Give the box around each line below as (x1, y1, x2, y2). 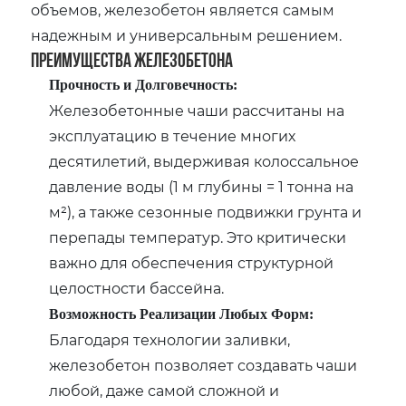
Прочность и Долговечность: (49, 76, 238, 92)
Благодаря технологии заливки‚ (49, 329, 291, 349)
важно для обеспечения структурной (49, 252, 334, 272)
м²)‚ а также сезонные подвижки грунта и (49, 201, 362, 221)
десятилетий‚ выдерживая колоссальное (49, 150, 360, 170)
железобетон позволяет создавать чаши (49, 354, 358, 374)
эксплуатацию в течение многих (49, 125, 296, 145)
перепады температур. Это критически (49, 227, 347, 246)
